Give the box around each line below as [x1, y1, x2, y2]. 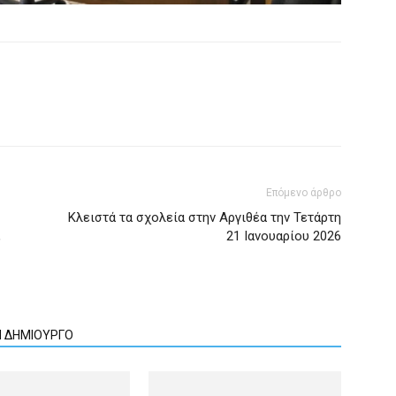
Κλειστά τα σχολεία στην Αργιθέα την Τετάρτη [68, 209, 341, 225]
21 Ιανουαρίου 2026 [226, 227, 341, 244]
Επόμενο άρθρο [266, 186, 341, 199]
